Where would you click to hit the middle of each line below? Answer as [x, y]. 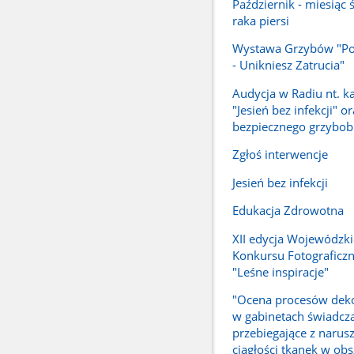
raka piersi [260, 20]
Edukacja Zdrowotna [288, 211]
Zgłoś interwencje [280, 154]
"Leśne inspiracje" [280, 271]
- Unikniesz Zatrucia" [288, 65]
